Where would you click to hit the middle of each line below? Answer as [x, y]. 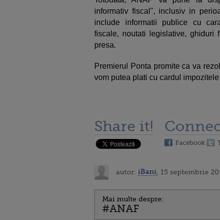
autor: [126, 172]
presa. [105, 45]
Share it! [124, 126]
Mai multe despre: [133, 199]
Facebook [190, 142]
